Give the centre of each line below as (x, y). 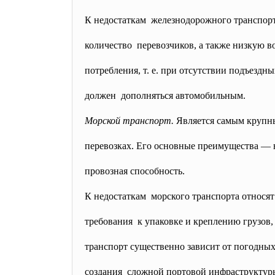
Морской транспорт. (129, 121)
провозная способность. (135, 171)
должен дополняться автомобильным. (165, 95)
